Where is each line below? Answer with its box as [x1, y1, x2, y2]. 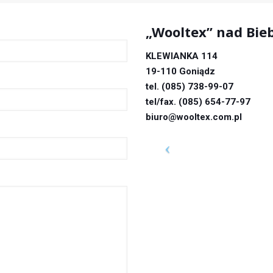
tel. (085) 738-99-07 [146, 80, 233, 92]
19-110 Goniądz [146, 65, 215, 77]
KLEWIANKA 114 [146, 50, 218, 62]
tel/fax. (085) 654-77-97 [146, 96, 250, 107]
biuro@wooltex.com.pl [146, 111, 242, 122]
